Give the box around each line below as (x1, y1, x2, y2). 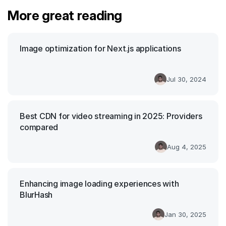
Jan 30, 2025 (164, 210, 206, 218)
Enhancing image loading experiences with (20, 179, 179, 189)
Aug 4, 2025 (167, 142, 206, 151)
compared (20, 122, 59, 133)
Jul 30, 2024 (166, 75, 206, 83)
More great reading (8, 8, 122, 24)
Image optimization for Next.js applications (20, 43, 181, 54)
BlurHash (20, 190, 53, 200)
